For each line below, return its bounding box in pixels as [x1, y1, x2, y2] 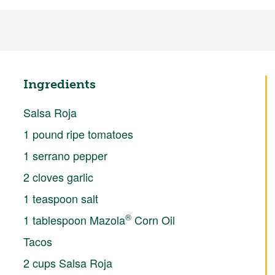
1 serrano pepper [23, 147, 107, 163]
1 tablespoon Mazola [23, 211, 125, 228]
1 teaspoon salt [23, 190, 98, 206]
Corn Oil [131, 211, 175, 228]
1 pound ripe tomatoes [23, 125, 133, 142]
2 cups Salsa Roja [23, 254, 112, 271]
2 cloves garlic [23, 168, 93, 185]
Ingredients [23, 76, 96, 91]
